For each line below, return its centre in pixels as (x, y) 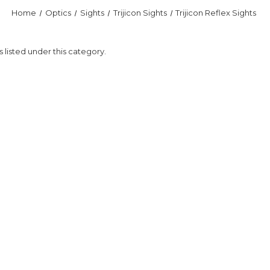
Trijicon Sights (140, 13)
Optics (58, 13)
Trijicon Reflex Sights (216, 13)
